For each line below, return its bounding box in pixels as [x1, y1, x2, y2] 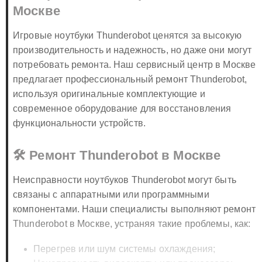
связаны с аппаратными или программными [13, 189, 209, 200]
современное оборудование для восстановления [13, 104, 232, 114]
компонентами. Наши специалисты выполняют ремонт [13, 204, 256, 215]
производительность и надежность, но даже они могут [13, 45, 252, 56]
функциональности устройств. [13, 118, 146, 129]
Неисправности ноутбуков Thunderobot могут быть [13, 175, 236, 185]
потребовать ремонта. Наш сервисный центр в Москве [13, 60, 256, 70]
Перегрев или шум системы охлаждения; [33, 244, 216, 254]
